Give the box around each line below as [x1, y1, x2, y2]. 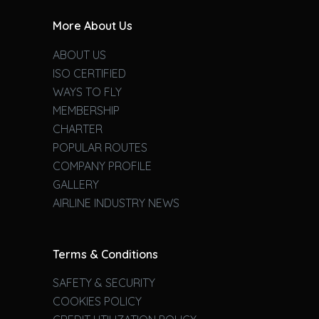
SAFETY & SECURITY [52, 276, 155, 291]
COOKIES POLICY [52, 294, 142, 309]
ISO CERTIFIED [52, 66, 126, 80]
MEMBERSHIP [52, 103, 120, 117]
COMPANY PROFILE [52, 158, 152, 173]
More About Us [52, 18, 132, 33]
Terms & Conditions [52, 246, 158, 261]
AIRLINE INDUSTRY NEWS [52, 195, 179, 210]
